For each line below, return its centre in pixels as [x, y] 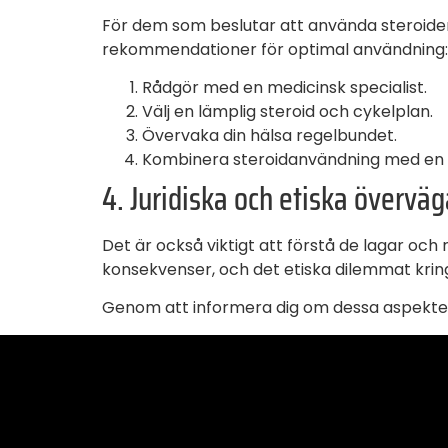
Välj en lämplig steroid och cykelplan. [287, 111]
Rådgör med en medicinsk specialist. [284, 87]
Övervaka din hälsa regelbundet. [269, 135]
